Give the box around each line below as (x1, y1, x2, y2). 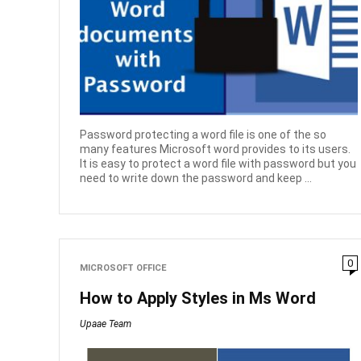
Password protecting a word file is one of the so (80, 127, 327, 141)
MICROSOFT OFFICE (80, 262, 168, 273)
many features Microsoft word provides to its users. (80, 142, 351, 156)
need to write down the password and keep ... (80, 171, 313, 185)
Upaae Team (80, 317, 132, 330)
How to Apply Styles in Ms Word (80, 288, 317, 309)
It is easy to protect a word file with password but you (80, 156, 357, 170)
